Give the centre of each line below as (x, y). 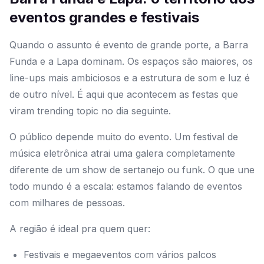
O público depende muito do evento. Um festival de (124, 137)
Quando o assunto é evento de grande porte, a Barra (129, 45)
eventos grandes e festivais (104, 18)
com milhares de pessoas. (67, 203)
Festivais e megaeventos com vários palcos (120, 255)
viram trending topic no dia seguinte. (90, 111)
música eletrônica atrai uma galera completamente (122, 154)
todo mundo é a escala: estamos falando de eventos (126, 187)
